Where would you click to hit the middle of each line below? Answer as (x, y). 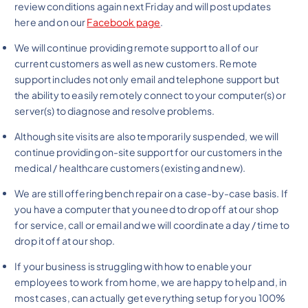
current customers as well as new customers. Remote (136, 63)
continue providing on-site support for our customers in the (149, 152)
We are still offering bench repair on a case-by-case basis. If (151, 194)
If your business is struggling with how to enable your (133, 266)
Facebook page (124, 22)
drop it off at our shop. (65, 241)
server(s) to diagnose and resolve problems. (115, 110)
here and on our (51, 22)
